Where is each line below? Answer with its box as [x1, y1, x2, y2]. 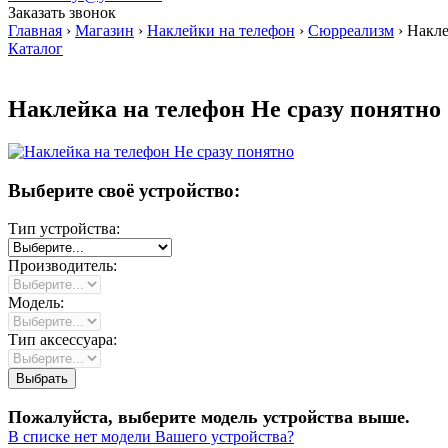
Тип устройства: [8, 220, 120, 238]
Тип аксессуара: [8, 331, 117, 349]
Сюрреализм [308, 22, 394, 39]
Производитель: [8, 257, 117, 275]
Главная [8, 22, 62, 39]
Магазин [75, 22, 134, 39]
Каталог [8, 40, 63, 57]
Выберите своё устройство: [8, 179, 240, 201]
